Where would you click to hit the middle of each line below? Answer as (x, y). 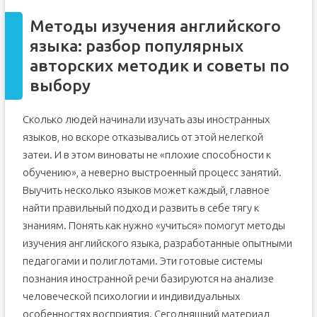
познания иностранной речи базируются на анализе (148, 278)
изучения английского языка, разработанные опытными (157, 243)
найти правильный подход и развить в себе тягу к (140, 208)
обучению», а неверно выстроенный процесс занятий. (152, 172)
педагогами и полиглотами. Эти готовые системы (142, 261)
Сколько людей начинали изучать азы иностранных (146, 119)
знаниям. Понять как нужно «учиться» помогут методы (154, 225)
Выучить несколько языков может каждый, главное (146, 190)
